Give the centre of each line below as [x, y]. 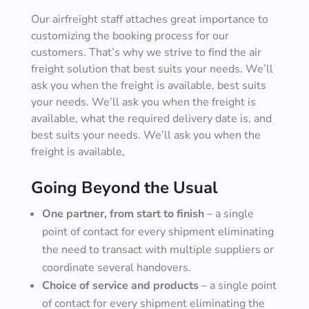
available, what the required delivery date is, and [151, 119]
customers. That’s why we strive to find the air [146, 52]
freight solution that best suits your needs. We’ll [152, 69]
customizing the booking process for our [130, 36]
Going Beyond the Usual [124, 188]
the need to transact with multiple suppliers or [158, 250]
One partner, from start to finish [123, 214]
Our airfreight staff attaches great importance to [149, 19]
